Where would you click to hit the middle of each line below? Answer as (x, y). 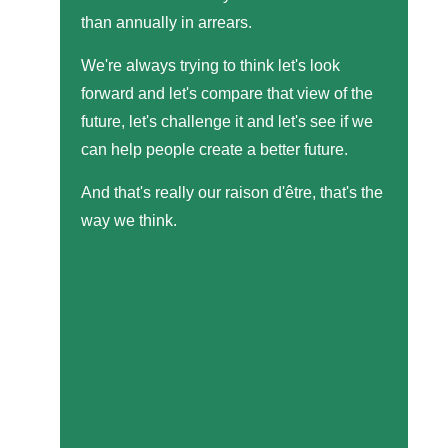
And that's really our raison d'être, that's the (232, 192)
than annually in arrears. (166, 22)
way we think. (129, 220)
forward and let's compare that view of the (227, 93)
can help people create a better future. (214, 149)
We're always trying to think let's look (210, 65)
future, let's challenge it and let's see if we (227, 121)
